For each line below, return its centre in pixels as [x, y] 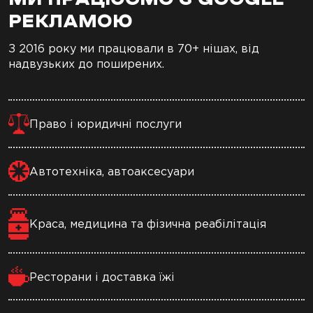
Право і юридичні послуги [105, 123]
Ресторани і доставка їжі [102, 276]
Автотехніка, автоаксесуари [112, 171]
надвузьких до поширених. [86, 63]
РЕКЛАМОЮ [71, 22]
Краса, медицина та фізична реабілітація [148, 224]
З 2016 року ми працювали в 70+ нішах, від [134, 48]
